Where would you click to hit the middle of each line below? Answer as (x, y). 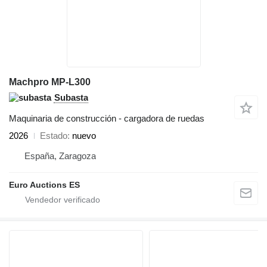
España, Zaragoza (60, 156)
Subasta (71, 98)
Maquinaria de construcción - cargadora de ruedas (107, 119)
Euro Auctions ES (44, 185)
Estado (54, 136)
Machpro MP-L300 (50, 82)
